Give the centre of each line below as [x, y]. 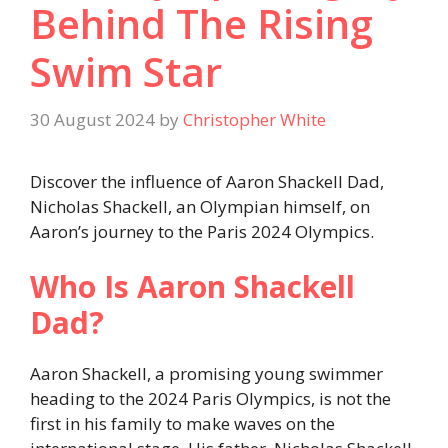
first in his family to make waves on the [182, 424]
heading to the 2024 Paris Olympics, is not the [210, 399]
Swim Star [126, 72]
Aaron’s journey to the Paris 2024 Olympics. [202, 231]
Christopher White [254, 119]
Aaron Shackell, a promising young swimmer [206, 374]
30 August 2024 [92, 119]
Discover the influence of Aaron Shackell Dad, [207, 181]
